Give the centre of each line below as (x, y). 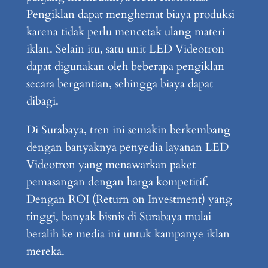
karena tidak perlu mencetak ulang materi (125, 31)
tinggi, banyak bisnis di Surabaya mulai (118, 216)
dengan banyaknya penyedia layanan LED (127, 147)
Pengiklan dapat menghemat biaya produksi (130, 14)
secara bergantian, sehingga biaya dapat (119, 83)
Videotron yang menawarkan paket (111, 164)
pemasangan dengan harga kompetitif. (117, 182)
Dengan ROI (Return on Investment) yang (129, 199)
